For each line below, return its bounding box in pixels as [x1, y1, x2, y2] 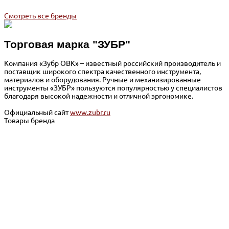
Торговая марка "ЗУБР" [4, 38, 130, 50]
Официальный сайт [4, 108, 70, 117]
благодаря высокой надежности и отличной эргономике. [4, 92, 193, 101]
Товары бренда [4, 117, 55, 125]
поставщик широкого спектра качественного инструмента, [4, 67, 201, 76]
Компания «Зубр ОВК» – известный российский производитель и [4, 59, 221, 68]
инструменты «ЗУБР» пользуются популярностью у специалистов [4, 84, 222, 93]
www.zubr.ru [70, 108, 110, 117]
